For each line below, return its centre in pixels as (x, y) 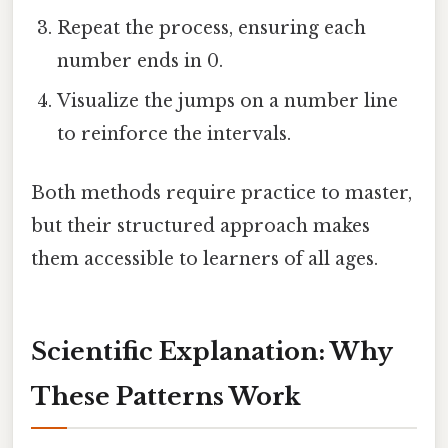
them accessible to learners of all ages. (204, 258)
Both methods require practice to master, (221, 192)
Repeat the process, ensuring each (212, 27)
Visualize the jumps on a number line (228, 100)
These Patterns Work (166, 396)
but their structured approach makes (200, 225)
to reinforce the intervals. (174, 133)
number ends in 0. (140, 60)
